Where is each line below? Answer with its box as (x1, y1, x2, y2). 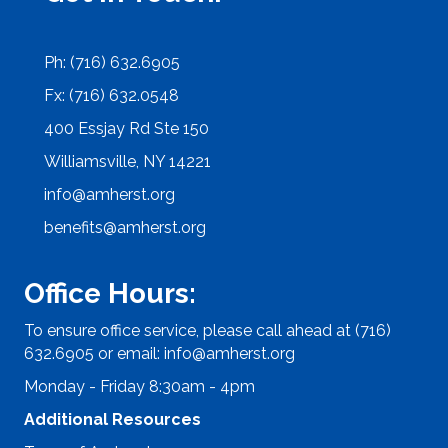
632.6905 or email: (24, 343, 164, 363)
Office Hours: (24, 276, 196, 310)
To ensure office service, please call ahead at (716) (24, 320, 391, 340)
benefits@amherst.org (44, 217, 206, 237)
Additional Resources (24, 409, 201, 429)
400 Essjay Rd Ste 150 (44, 118, 209, 138)
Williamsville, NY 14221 (44, 151, 211, 171)
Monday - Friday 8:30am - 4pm (24, 376, 255, 396)
